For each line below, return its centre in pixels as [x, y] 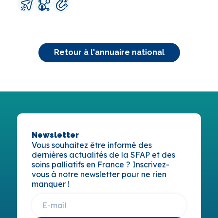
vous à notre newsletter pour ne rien [99, 174]
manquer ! [51, 184]
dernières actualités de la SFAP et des [103, 154]
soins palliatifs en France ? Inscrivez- [100, 164]
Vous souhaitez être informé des [92, 145]
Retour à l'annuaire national [109, 52]
